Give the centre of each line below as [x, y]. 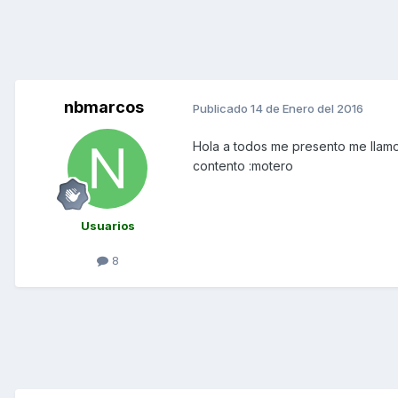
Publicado [222, 108]
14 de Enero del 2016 [307, 108]
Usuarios [107, 226]
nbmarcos [104, 107]
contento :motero [243, 166]
